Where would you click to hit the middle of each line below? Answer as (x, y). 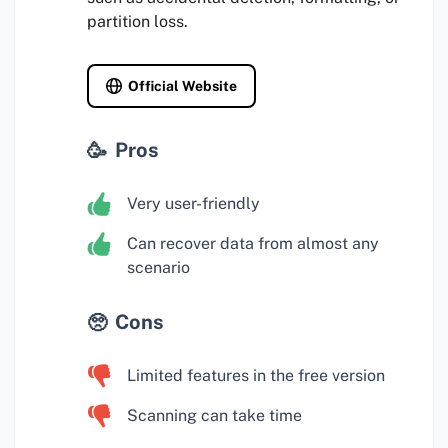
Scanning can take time (214, 416)
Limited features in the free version (256, 376)
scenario (158, 268)
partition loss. (137, 22)
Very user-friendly (193, 204)
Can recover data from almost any (253, 244)
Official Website (182, 86)
